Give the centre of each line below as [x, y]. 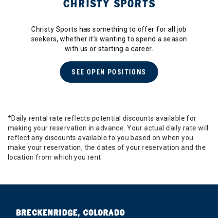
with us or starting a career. [109, 49]
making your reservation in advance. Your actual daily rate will [108, 128]
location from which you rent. [55, 157]
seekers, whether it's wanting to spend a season [109, 39]
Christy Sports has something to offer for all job [109, 29]
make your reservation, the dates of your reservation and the [107, 148]
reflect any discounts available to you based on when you [101, 138]
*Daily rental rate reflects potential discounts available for [102, 118]
